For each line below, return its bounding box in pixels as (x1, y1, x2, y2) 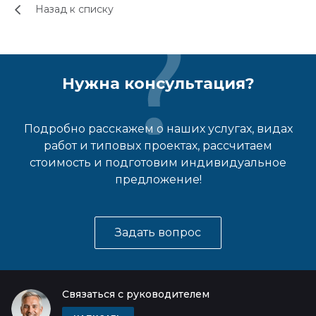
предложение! (114, 173, 202, 186)
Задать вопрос (115, 226, 201, 239)
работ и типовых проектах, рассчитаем (44, 139, 272, 152)
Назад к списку (35, 3, 114, 16)
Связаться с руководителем (62, 288, 209, 300)
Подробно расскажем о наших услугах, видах (23, 122, 293, 135)
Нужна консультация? (61, 74, 255, 93)
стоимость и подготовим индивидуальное (30, 156, 286, 169)
